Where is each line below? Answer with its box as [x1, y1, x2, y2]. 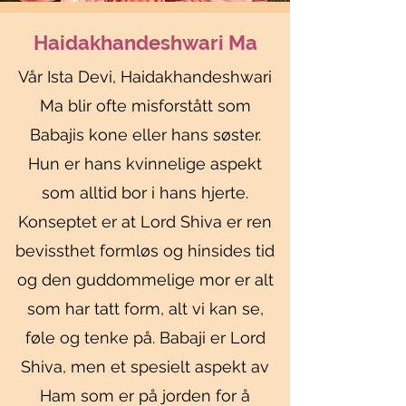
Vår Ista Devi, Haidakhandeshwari [18, 67, 272, 86]
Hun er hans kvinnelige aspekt [28, 154, 262, 173]
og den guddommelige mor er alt [16, 270, 274, 289]
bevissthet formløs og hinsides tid [15, 241, 275, 260]
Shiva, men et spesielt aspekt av [21, 357, 269, 376]
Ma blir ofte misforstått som [39, 96, 251, 115]
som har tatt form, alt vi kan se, [26, 299, 264, 318]
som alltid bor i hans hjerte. [42, 183, 248, 202]
